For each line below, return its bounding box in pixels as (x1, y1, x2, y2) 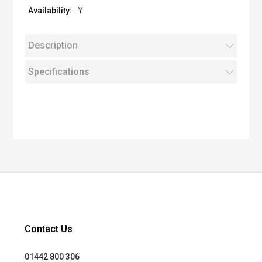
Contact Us (25, 223, 73, 235)
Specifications (27, 66, 89, 77)
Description (27, 40, 78, 51)
